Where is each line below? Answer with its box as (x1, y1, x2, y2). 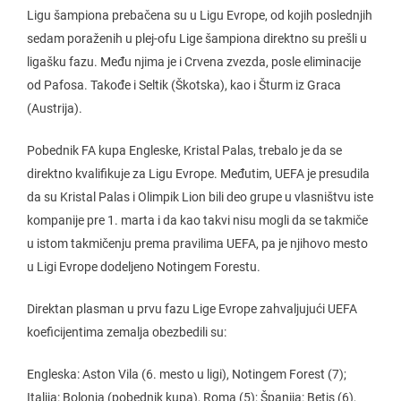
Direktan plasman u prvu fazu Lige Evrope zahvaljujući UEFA (27, 301, 357, 316)
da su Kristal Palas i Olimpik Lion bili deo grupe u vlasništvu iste (27, 189, 373, 204)
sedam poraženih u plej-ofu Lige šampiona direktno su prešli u (27, 30, 367, 46)
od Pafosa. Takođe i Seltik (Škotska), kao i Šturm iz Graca (27, 77, 341, 92)
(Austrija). (27, 100, 82, 115)
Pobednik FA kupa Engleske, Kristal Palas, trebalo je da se (27, 142, 342, 158)
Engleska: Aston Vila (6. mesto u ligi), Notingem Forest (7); (27, 366, 346, 381)
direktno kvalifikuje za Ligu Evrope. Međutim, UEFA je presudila (27, 166, 370, 181)
